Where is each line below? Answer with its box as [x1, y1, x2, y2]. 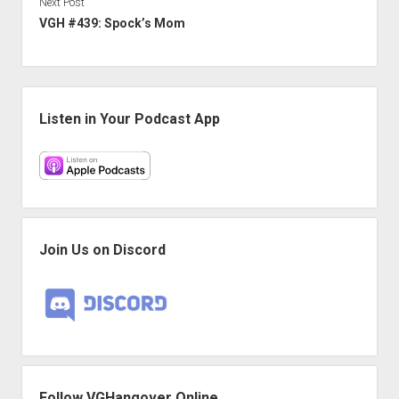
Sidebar [20, 87, 73, 105]
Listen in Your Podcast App [38, 110, 220, 127]
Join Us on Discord [38, 240, 166, 258]
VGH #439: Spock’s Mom [38, 15, 185, 30]
